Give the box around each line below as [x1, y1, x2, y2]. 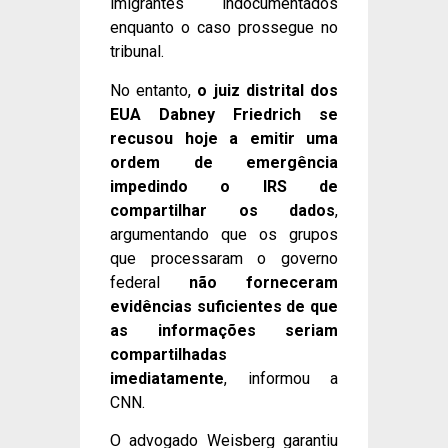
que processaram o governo [110, 248, 338, 268]
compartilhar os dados [110, 200, 335, 220]
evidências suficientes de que [110, 296, 338, 316]
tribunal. [110, 42, 164, 62]
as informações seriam [110, 320, 338, 340]
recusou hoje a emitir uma [110, 128, 338, 148]
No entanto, [110, 80, 198, 100]
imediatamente [110, 368, 224, 388]
